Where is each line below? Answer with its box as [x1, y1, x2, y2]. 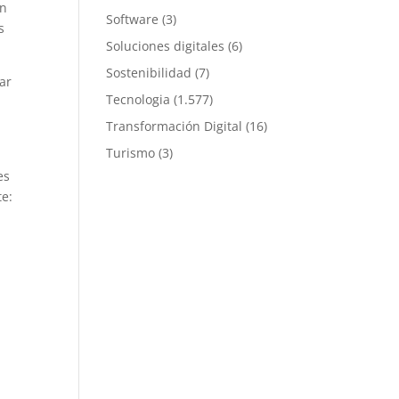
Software [106, 11, 159, 28]
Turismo [106, 144, 156, 161]
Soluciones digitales [106, 37, 225, 54]
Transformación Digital [106, 118, 243, 134]
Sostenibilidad [106, 64, 192, 81]
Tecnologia [106, 91, 171, 108]
